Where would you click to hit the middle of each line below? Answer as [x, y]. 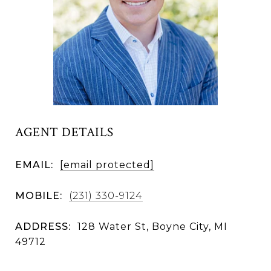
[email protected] [107, 165]
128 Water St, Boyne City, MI [152, 226]
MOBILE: [39, 195]
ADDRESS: [43, 226]
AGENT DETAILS [64, 132]
